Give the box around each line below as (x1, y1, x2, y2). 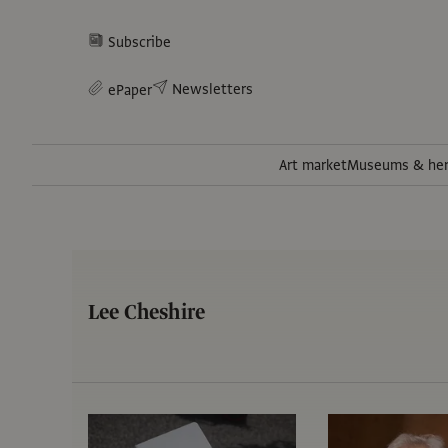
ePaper (108, 79, 152, 100)
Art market (279, 155, 347, 176)
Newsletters (172, 79, 253, 100)
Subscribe (108, 32, 171, 52)
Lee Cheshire (88, 297, 206, 328)
